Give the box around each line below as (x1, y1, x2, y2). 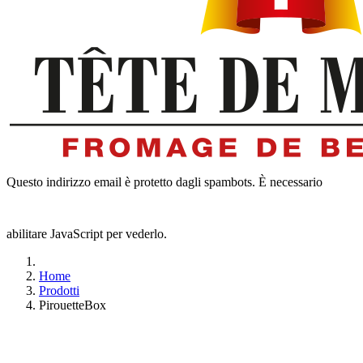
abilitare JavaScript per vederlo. (6, 227, 167, 241)
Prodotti (39, 284, 79, 297)
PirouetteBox (39, 298, 106, 312)
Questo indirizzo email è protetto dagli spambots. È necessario (6, 175, 322, 189)
